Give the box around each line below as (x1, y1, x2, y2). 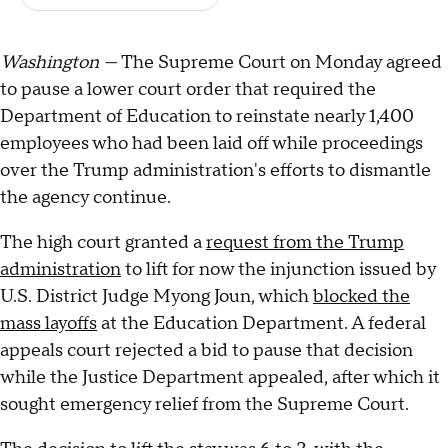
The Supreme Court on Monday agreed (121, 51, 442, 75)
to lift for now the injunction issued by (121, 258, 436, 282)
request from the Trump (206, 231, 404, 255)
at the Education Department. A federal (97, 312, 426, 336)
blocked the (313, 285, 410, 309)
